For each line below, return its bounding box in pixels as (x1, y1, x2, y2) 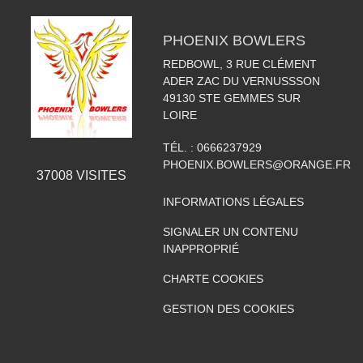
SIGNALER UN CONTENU (162, 225, 298, 238)
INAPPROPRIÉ (162, 242, 239, 255)
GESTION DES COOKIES (162, 302, 294, 315)
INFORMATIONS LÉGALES (162, 195, 304, 208)
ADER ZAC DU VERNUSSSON (162, 75, 320, 88)
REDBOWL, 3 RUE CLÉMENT (162, 58, 317, 70)
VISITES (72, 169, 126, 182)
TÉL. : (162, 141, 197, 154)
